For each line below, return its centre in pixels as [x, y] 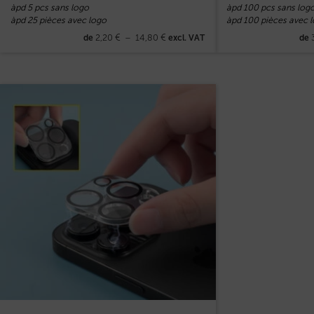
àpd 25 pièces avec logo [59, 20]
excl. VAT [186, 38]
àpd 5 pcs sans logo [50, 8]
